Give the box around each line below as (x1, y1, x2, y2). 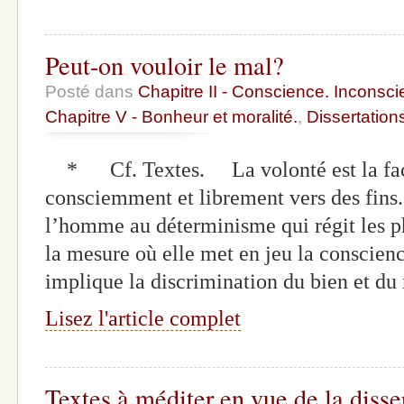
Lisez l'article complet (45, 306, 241, 330)
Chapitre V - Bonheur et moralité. (45, 106, 298, 126)
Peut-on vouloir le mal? (45, 47, 284, 82)
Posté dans (45, 81, 138, 101)
